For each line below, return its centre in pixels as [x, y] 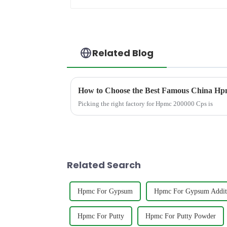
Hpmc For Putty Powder [181, 216]
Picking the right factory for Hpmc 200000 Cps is [145, 103]
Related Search [104, 165]
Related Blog [123, 53]
